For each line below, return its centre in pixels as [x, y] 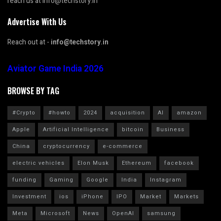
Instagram [166, 180]
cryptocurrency [66, 147]
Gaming [61, 180]
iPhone [92, 197]
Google [97, 180]
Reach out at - [29, 42]
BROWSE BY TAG [33, 91]
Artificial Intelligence [76, 130]
